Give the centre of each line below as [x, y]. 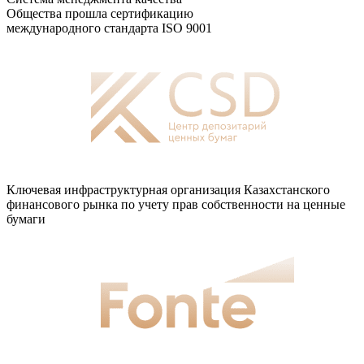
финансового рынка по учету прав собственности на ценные [176, 205]
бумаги [26, 219]
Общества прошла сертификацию [100, 14]
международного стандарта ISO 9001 [109, 28]
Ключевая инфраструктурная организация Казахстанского [168, 190]
